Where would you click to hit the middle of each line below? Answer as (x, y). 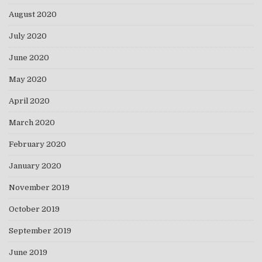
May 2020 (28, 79)
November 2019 (39, 187)
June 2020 (29, 57)
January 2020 (35, 166)
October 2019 (34, 209)
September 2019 (40, 230)
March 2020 (32, 122)
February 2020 (37, 144)
